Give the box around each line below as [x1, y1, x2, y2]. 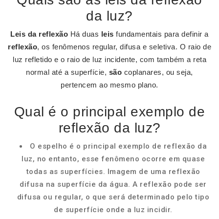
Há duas [68, 30, 101, 38]
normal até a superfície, [26, 68, 109, 76]
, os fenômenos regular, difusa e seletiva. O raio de [37, 43, 211, 51]
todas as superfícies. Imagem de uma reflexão [26, 167, 200, 176]
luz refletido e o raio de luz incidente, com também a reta [13, 55, 206, 64]
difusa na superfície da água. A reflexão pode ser [20, 180, 207, 189]
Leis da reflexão [10, 30, 68, 38]
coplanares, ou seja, [122, 68, 193, 76]
